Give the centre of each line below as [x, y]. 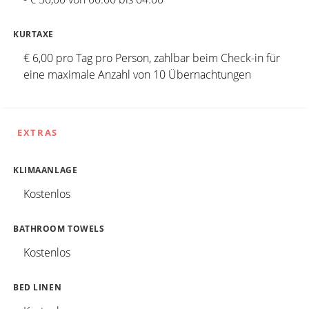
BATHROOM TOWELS [59, 229]
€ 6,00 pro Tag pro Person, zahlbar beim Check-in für [152, 58]
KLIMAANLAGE [46, 170]
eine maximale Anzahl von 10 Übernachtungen [137, 75]
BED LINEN [38, 288]
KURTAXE [34, 34]
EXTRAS [38, 133]
